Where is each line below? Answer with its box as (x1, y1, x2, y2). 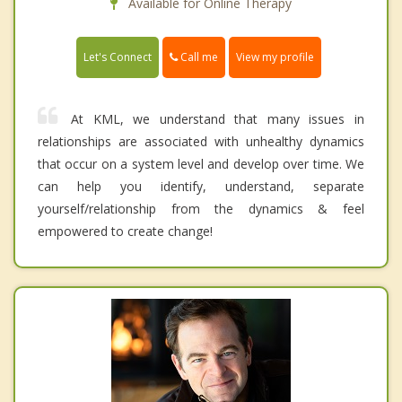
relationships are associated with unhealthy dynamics (38, 132, 364, 150)
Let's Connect (83, 48, 152, 65)
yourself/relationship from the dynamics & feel (38, 199, 364, 217)
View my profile (236, 48, 314, 65)
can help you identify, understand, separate (38, 177, 364, 195)
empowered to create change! (38, 222, 213, 240)
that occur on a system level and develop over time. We (38, 154, 364, 172)
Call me (178, 48, 218, 65)
